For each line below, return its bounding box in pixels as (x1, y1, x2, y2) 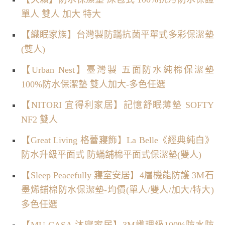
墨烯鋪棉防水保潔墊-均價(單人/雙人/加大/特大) (21, 184, 214, 195)
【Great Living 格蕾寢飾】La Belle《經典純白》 (21, 135, 214, 145)
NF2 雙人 (21, 114, 58, 125)
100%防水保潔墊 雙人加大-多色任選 (21, 79, 166, 89)
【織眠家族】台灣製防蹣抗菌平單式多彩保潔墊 (21, 29, 214, 40)
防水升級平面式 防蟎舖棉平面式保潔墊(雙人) (21, 149, 202, 160)
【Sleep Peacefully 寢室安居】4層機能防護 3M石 (21, 170, 214, 180)
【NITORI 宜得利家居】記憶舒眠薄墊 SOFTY (21, 99, 214, 110)
